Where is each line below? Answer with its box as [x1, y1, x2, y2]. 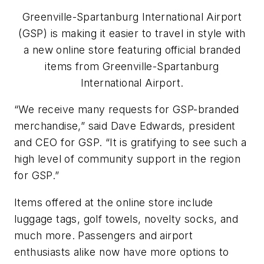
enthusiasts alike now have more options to [14, 246, 229, 258]
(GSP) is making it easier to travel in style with [18, 27, 246, 39]
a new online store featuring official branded [24, 43, 240, 56]
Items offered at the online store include [14, 196, 213, 209]
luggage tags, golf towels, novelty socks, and [14, 213, 238, 225]
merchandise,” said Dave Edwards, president [14, 120, 236, 133]
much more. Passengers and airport [14, 229, 193, 242]
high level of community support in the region [14, 153, 240, 166]
